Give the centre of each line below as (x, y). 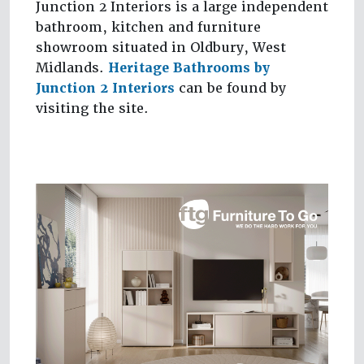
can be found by (230, 89)
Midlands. (72, 68)
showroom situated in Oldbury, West (161, 48)
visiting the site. (92, 109)
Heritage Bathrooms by (189, 68)
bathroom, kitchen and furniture (148, 28)
